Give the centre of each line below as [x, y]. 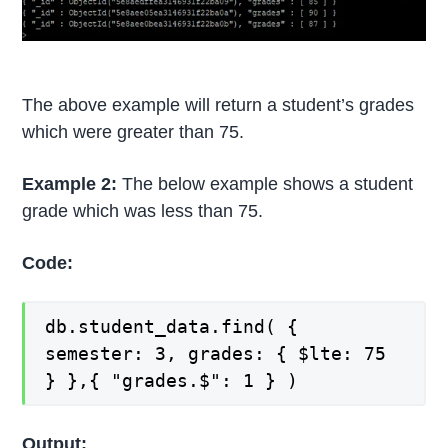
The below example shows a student [268, 183]
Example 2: [72, 183]
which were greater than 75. [133, 131]
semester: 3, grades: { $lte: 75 [216, 354]
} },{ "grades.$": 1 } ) [172, 381]
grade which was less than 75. [143, 210]
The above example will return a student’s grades [218, 104]
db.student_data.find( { [172, 327]
